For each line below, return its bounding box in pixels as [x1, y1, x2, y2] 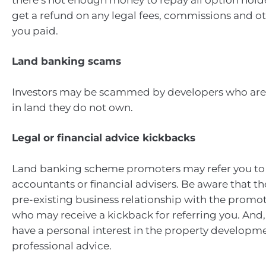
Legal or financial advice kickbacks [12, 132, 195, 144]
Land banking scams [12, 55, 121, 67]
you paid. [12, 24, 58, 37]
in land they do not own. [12, 101, 133, 113]
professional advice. [12, 239, 112, 252]
